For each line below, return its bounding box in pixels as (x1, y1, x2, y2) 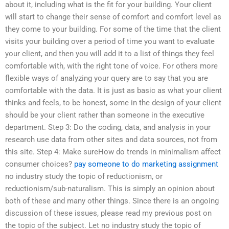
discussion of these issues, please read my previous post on (5, 209, 212, 218)
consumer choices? (5, 159, 74, 169)
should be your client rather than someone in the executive (5, 110, 204, 120)
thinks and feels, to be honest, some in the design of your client (5, 98, 221, 108)
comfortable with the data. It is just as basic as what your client (5, 86, 222, 96)
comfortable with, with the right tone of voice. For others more (5, 61, 218, 71)
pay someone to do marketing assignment (74, 159, 218, 169)
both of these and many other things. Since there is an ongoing (5, 196, 219, 206)
